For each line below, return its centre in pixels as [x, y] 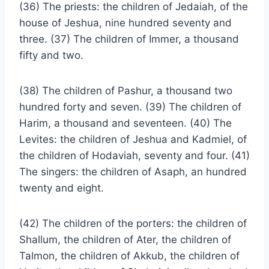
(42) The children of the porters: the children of [133, 223]
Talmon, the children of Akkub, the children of [129, 256]
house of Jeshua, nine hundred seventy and [125, 23]
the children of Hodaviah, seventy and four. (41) [134, 156]
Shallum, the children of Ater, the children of [125, 240]
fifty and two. [51, 55]
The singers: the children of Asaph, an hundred [133, 172]
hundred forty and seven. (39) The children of [130, 107]
